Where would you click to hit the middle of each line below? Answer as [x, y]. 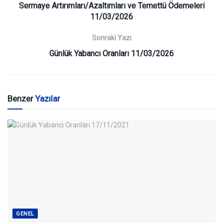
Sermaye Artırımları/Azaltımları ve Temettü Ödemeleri [111, 6]
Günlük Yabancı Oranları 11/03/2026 [111, 54]
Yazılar [48, 99]
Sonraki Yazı [111, 38]
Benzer [21, 99]
